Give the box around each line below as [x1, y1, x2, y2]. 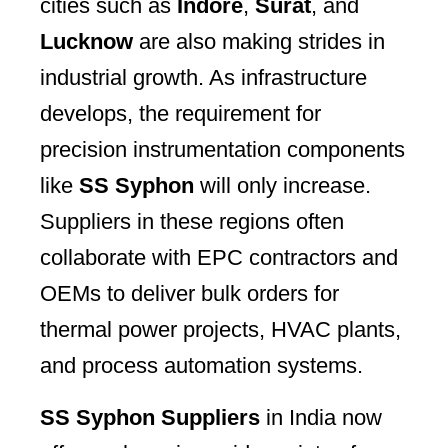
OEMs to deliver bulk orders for [40, 280, 339, 306]
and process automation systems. [40, 352, 363, 378]
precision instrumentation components [40, 136, 405, 162]
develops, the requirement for [40, 100, 321, 126]
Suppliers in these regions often [40, 208, 344, 234]
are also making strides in [133, 28, 385, 54]
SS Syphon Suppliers [40, 404, 260, 430]
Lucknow [40, 28, 133, 54]
